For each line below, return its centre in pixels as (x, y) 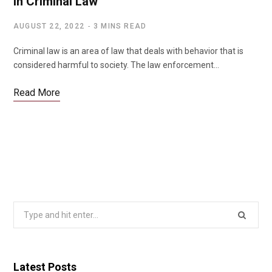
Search (26, 209)
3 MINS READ (120, 26)
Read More (37, 93)
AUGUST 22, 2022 (49, 26)
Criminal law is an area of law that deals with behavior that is (128, 51)
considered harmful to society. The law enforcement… (116, 65)
